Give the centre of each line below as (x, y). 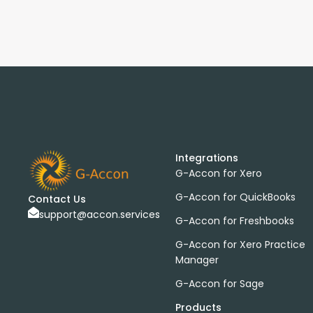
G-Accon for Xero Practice (240, 245)
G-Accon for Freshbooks (234, 221)
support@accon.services (100, 215)
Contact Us (57, 199)
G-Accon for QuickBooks (235, 197)
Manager (197, 260)
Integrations (206, 158)
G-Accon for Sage (219, 284)
